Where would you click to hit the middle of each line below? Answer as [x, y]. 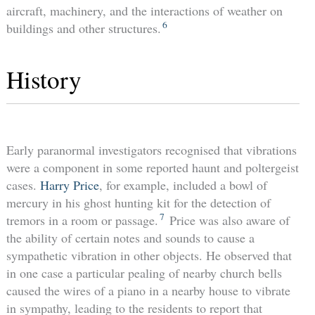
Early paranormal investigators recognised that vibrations [151, 149]
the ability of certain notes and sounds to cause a [130, 237]
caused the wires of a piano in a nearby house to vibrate [148, 290]
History [44, 79]
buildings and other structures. [83, 28]
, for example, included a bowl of [183, 185]
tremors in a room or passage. [82, 220]
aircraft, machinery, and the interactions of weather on [144, 10]
